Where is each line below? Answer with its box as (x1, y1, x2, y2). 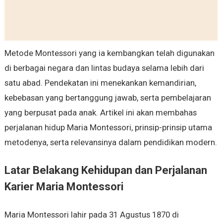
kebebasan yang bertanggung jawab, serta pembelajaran (4, 93, 211, 103)
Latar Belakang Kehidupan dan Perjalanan (4, 164, 207, 177)
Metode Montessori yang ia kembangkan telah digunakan (4, 48, 215, 58)
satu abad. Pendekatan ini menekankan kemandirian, (4, 78, 196, 88)
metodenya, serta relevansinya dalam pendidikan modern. (4, 137, 217, 148)
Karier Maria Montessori (4, 180, 123, 193)
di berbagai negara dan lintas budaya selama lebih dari (4, 63, 204, 73)
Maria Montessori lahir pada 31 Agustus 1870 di (4, 210, 179, 220)
